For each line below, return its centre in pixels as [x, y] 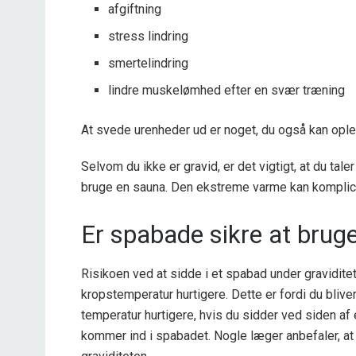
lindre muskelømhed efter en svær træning [227, 90]
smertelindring [149, 63]
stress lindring [149, 36]
